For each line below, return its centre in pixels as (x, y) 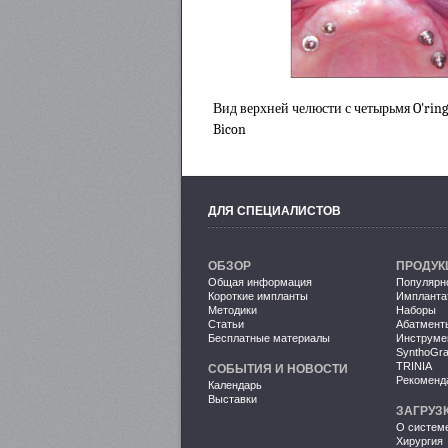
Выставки (232, 398)
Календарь (235, 384)
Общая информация (260, 281)
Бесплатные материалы (269, 337)
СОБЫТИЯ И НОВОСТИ (278, 368)
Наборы (416, 309)
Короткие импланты (258, 295)
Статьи (226, 323)
